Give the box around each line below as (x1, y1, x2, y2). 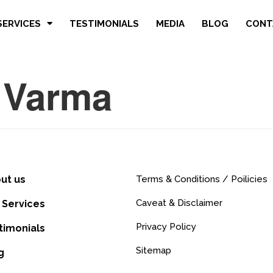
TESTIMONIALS (69, 18, 140, 29)
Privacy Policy (135, 221, 196, 232)
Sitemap (135, 245, 171, 256)
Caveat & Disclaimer (135, 197, 222, 208)
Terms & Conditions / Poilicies (135, 174, 268, 185)
